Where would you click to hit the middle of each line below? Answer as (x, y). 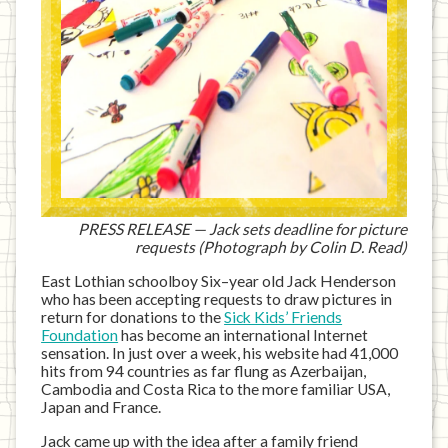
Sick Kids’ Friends (283, 316)
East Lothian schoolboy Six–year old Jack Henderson (219, 280)
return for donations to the (133, 316)
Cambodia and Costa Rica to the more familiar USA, (216, 388)
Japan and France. (101, 406)
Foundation (80, 334)
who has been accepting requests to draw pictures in (217, 298)
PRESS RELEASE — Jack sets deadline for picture (242, 229)
